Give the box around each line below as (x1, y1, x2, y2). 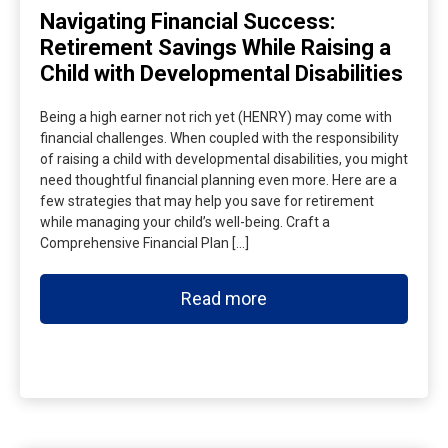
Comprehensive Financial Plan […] (40, 235, 249, 251)
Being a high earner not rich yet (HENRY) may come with (40, 109, 392, 125)
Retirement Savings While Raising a (40, 35, 391, 60)
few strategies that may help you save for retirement (40, 193, 374, 209)
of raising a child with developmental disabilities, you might (40, 151, 408, 167)
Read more (181, 288, 267, 309)
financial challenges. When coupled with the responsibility (40, 130, 399, 146)
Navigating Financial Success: (40, 9, 335, 34)
